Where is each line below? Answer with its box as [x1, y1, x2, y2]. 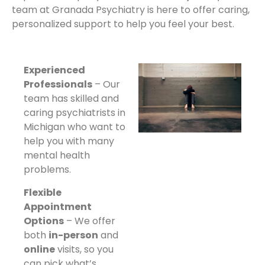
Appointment [24, 199, 92, 214]
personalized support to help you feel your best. [12, 17, 234, 31]
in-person [49, 228, 98, 242]
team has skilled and [24, 92, 119, 106]
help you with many [24, 134, 114, 148]
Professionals [24, 77, 92, 92]
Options [24, 214, 64, 228]
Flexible [24, 185, 62, 199]
